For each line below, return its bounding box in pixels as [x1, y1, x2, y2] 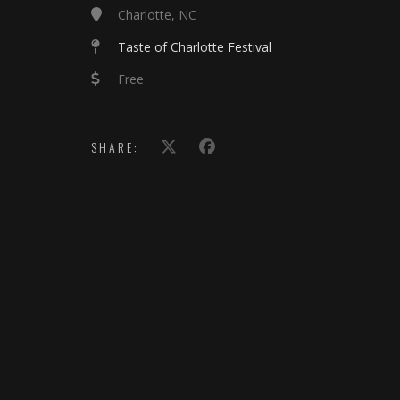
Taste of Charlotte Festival [118, 38, 271, 55]
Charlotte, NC [118, 6, 196, 23]
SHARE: [91, 137, 139, 156]
